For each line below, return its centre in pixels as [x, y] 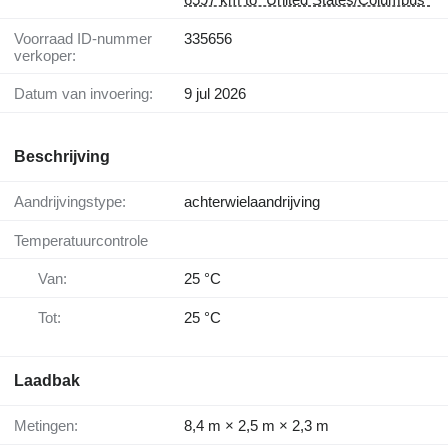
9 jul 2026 [215, 94]
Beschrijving [62, 157]
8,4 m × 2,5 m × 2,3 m [256, 426]
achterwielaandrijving [252, 202]
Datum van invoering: [89, 94]
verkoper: [45, 56]
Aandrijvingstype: [75, 202]
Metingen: [52, 426]
